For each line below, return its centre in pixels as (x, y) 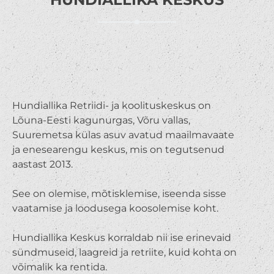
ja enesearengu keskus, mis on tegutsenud (118, 149)
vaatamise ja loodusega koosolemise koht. (115, 208)
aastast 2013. (42, 164)
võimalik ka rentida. (59, 267)
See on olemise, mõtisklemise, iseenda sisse (119, 193)
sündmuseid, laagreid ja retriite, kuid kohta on (124, 252)
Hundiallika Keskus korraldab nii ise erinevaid (121, 237)
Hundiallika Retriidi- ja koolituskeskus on (111, 105)
